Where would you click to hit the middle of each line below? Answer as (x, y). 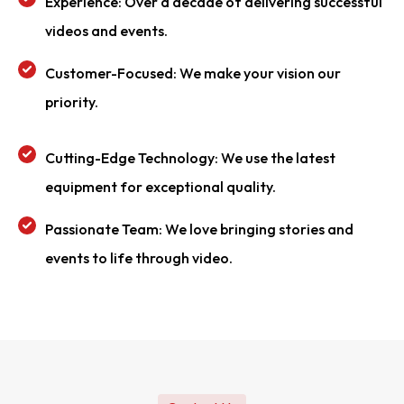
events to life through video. (139, 258)
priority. (72, 102)
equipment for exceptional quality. (161, 187)
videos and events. (106, 31)
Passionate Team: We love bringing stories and (199, 229)
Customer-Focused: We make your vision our (193, 73)
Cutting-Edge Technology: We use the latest (190, 158)
